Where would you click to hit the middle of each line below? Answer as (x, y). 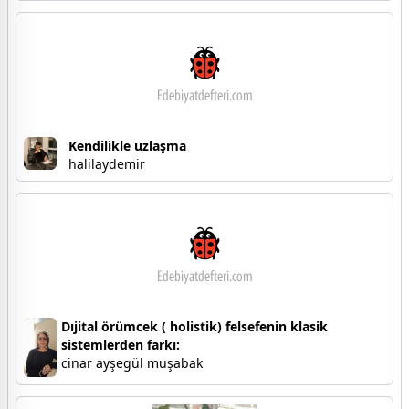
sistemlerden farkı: (121, 345)
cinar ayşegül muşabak (132, 363)
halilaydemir (107, 164)
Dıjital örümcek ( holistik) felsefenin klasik (195, 327)
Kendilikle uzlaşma (127, 146)
